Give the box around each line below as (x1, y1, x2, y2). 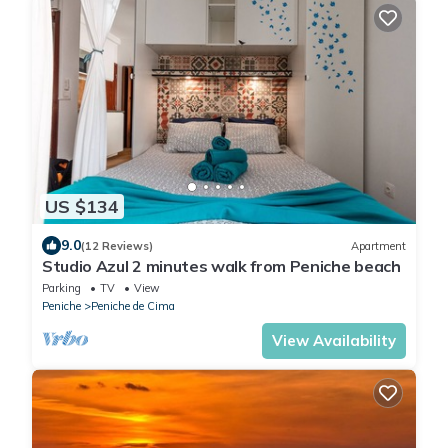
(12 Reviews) (81, 238, 153, 253)
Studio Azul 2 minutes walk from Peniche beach (42, 256, 401, 277)
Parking (42, 281, 81, 296)
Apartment (351, 238, 406, 253)
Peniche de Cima (91, 299, 175, 314)
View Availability (272, 331, 396, 351)
